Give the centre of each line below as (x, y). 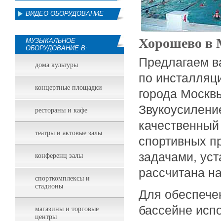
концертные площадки (69, 88)
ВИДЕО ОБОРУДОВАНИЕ (65, 14)
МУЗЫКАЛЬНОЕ (51, 41)
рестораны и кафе (61, 110)
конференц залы (59, 156)
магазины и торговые (67, 209)
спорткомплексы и (62, 178)
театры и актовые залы (69, 133)
